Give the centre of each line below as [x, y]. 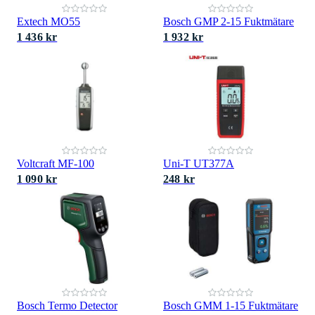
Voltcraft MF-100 [56, 163]
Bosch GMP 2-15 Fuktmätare [229, 21]
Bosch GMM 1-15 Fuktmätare [231, 306]
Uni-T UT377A [199, 163]
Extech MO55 [49, 21]
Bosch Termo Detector [67, 306]
